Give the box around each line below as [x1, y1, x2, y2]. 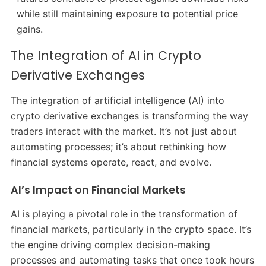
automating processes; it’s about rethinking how [10, 140, 226, 153]
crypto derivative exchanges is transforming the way [10, 109, 248, 122]
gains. [17, 23, 43, 36]
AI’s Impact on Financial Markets [10, 182, 186, 197]
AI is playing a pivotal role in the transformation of [10, 207, 237, 220]
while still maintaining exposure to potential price [17, 8, 239, 20]
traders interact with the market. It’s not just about [10, 125, 237, 137]
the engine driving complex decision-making [10, 238, 210, 251]
